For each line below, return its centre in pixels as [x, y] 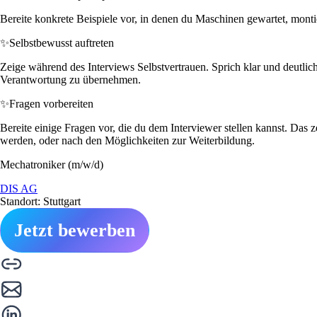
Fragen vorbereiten [51, 103]
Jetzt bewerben [75, 230]
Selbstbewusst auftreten [62, 42]
